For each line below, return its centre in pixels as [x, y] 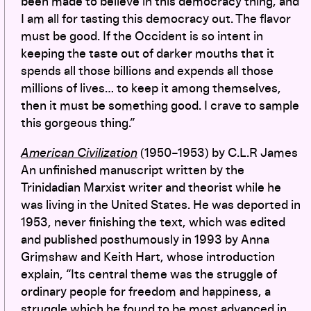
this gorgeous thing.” [78, 123]
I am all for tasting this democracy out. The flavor [156, 19]
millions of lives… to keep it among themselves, [151, 89]
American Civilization [79, 153]
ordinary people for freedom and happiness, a [146, 292]
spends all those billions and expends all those [147, 71]
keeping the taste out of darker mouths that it [148, 54]
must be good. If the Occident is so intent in [142, 36]
